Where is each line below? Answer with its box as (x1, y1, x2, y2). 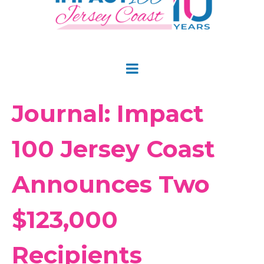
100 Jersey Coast (12, 134, 215, 163)
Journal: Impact (12, 99, 204, 128)
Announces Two (12, 170, 210, 199)
